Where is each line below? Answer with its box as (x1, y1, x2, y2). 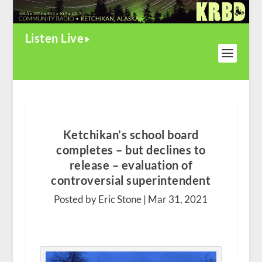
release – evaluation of (69, 158, 193, 173)
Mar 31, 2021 (148, 193, 208, 206)
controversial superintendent (51, 173, 211, 188)
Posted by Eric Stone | (54, 193, 149, 206)
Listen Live (25, 31, 84, 46)
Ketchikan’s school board (63, 127, 199, 142)
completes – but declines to (56, 143, 206, 157)
